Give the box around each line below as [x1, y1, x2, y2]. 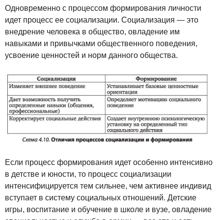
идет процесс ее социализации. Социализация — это [5, 16, 198, 25]
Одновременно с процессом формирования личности [5, 4, 201, 13]
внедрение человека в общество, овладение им [5, 27, 180, 36]
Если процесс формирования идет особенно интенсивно [5, 158, 213, 166]
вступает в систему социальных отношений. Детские [5, 193, 196, 202]
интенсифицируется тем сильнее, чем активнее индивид [5, 181, 211, 190]
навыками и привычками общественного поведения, [5, 39, 197, 48]
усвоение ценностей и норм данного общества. [5, 51, 178, 60]
